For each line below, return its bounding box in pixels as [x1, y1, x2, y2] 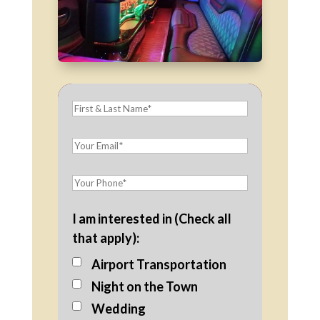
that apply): [71, 229, 139, 246]
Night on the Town [91, 278, 198, 294]
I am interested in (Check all [71, 210, 231, 226]
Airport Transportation [91, 256, 226, 272]
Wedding [91, 300, 146, 316]
